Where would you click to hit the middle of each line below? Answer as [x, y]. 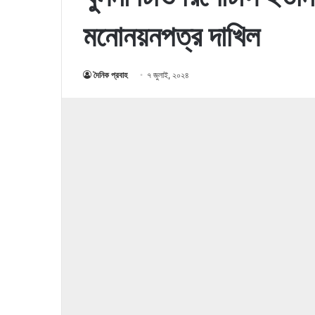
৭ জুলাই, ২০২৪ [168, 75]
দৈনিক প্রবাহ [111, 75]
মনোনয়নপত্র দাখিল [172, 36]
